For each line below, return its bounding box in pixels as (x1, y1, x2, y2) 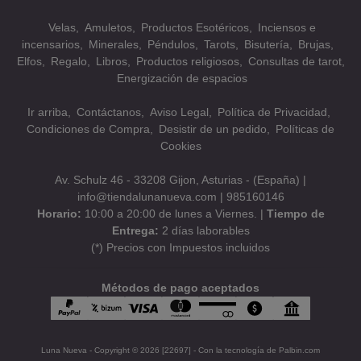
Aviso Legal (150, 105, 209, 118)
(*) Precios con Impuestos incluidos (91, 240, 270, 254)
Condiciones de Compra (27, 122, 150, 135)
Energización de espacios (116, 71, 247, 85)
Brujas (298, 37, 330, 51)
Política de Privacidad (218, 105, 327, 118)
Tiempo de (266, 206, 325, 220)
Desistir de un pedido (159, 122, 267, 135)
